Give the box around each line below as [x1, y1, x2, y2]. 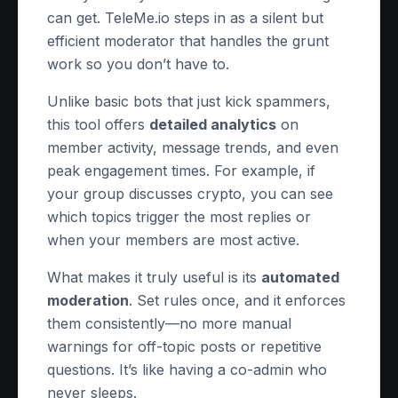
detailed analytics [149, 115, 276, 133]
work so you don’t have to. [47, 55, 229, 73]
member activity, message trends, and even [47, 139, 338, 156]
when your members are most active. [47, 231, 299, 249]
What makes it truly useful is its [47, 268, 261, 286]
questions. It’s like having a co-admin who [47, 361, 327, 378]
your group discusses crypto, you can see [47, 185, 333, 203]
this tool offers [47, 115, 149, 133]
